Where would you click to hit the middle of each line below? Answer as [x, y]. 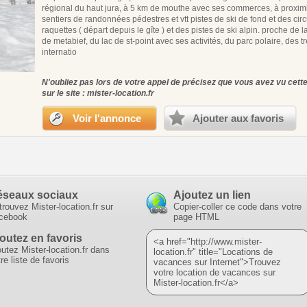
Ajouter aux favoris [238, 118]
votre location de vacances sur [214, 272]
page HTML [196, 217]
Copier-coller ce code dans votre [237, 206]
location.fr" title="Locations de [213, 251]
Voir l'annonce [107, 118]
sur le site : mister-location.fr [98, 93]
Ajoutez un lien [212, 195]
